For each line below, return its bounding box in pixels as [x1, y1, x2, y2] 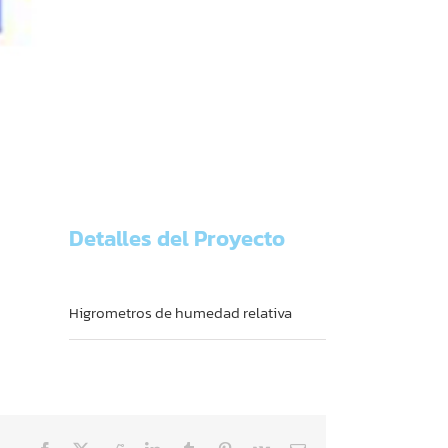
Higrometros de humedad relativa [68, 300, 292, 324]
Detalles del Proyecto [68, 221, 285, 255]
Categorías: [68, 278, 141, 302]
